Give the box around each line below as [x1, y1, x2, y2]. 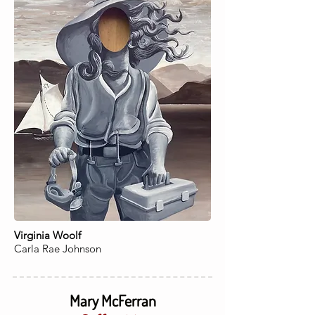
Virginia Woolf [14, 229, 81, 242]
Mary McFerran [69, 290, 156, 310]
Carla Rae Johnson [14, 242, 101, 255]
